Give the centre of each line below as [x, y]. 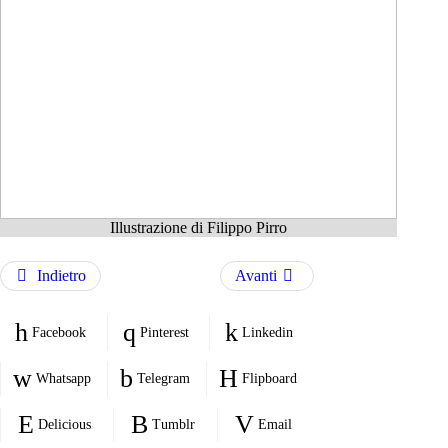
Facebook [59, 332]
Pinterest [164, 332]
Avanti [255, 275]
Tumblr [173, 424]
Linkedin [268, 332]
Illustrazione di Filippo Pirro [198, 227]
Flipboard [269, 378]
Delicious [64, 424]
